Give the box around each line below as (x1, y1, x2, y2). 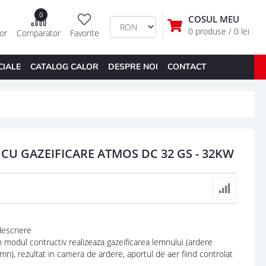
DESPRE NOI (107, 61, 158, 72)
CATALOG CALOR (30, 61, 99, 72)
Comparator (16, 27, 61, 39)
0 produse (188, 26, 229, 37)
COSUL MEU (188, 13, 239, 26)
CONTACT (167, 61, 207, 72)
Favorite (69, 27, 99, 39)
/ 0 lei (228, 26, 249, 37)
